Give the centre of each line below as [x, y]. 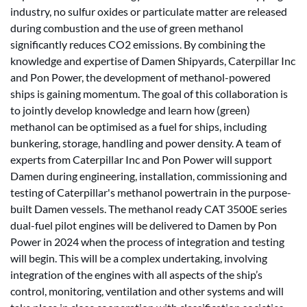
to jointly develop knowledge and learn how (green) [130, 110]
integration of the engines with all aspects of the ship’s [136, 274]
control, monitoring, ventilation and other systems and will [147, 291]
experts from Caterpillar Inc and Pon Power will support [141, 159]
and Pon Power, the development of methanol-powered [140, 77]
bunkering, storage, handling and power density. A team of [146, 143]
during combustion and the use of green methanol [127, 28]
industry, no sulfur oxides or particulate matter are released [149, 11]
